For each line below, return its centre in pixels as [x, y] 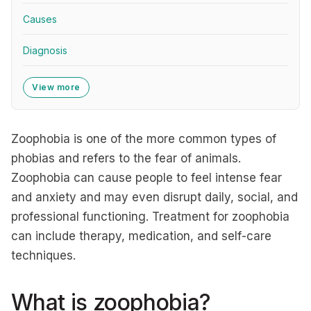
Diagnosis [45, 50]
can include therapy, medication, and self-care [141, 236]
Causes [40, 19]
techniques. [43, 255]
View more [56, 87]
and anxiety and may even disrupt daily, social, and [154, 197]
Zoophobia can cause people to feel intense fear [146, 178]
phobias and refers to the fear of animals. [126, 158]
